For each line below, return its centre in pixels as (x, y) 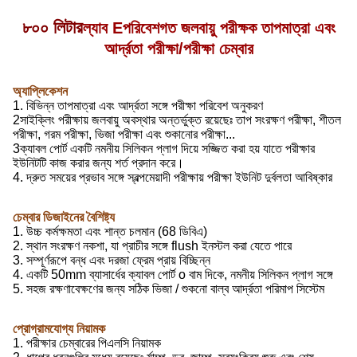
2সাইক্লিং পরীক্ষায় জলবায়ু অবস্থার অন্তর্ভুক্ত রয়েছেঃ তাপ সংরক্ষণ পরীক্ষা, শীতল (177, 120)
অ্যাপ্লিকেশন (40, 91)
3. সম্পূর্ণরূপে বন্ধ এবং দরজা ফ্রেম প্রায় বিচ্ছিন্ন (112, 260)
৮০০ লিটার (52, 27)
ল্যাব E (102, 28)
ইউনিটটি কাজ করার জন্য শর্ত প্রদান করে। (98, 163)
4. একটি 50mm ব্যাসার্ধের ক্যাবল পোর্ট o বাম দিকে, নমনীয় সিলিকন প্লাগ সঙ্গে (173, 275)
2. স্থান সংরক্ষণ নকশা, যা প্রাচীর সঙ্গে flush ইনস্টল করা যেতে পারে (152, 246)
